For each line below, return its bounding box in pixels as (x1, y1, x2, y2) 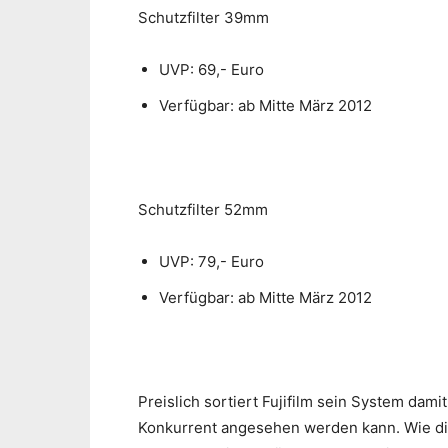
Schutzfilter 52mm (138, 200, 268, 220)
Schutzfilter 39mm (138, 8, 273, 28)
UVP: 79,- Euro (159, 252, 268, 272)
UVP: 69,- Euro (159, 60, 268, 80)
